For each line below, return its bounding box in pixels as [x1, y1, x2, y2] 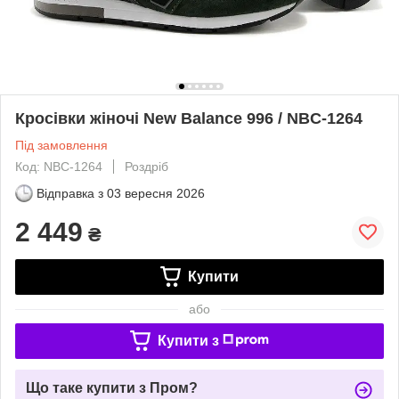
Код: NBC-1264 [15, 159, 102, 174]
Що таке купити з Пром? [26, 379, 198, 395]
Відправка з [37, 185, 103, 200]
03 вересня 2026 [107, 185, 205, 200]
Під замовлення [15, 137, 108, 152]
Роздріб [125, 159, 168, 174]
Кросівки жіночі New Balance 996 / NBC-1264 [15, 109, 362, 127]
